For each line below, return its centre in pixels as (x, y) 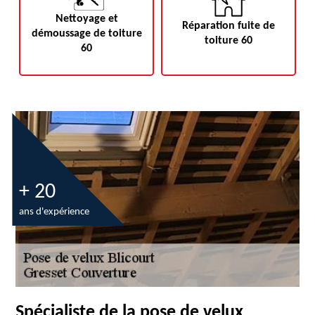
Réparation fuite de (228, 26)
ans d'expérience (54, 212)
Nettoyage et (86, 19)
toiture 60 (228, 41)
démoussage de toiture (86, 33)
